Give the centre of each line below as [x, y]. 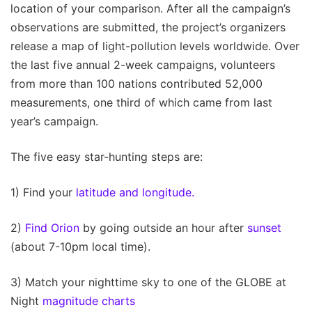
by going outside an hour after [163, 227]
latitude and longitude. [135, 192]
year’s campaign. [54, 121]
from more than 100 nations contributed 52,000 [136, 83]
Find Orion [52, 227]
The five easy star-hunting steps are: [107, 156]
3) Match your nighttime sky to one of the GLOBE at [148, 282]
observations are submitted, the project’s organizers [148, 27]
